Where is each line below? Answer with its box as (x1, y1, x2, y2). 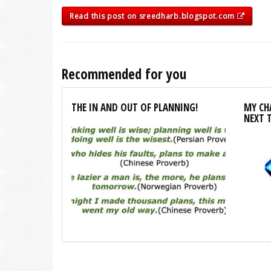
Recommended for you (62, 64, 186, 83)
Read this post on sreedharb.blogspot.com (70, 11, 237, 21)
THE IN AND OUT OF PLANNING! (71, 100, 198, 114)
